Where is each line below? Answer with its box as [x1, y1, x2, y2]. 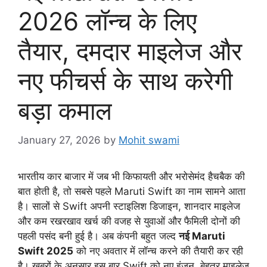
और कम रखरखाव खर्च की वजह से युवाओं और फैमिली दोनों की [18, 215, 240, 227]
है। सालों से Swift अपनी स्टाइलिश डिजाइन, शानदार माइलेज [18, 200, 240, 212]
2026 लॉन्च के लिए [18, 6, 197, 37]
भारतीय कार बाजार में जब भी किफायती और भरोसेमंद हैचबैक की [18, 170, 245, 182]
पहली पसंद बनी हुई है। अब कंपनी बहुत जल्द [18, 229, 179, 242]
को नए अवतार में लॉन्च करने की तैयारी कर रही [73, 244, 243, 257]
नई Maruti [179, 229, 225, 242]
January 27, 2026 [18, 133, 101, 146]
